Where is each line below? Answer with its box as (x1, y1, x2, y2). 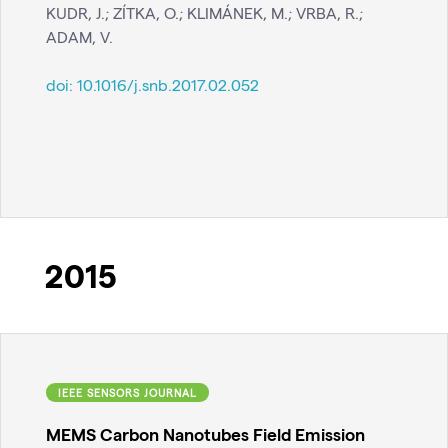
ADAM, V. (46, 27, 113, 47)
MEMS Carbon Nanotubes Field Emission (46, 423, 365, 445)
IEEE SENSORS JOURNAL (58, 385, 197, 399)
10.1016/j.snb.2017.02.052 (77, 75, 259, 95)
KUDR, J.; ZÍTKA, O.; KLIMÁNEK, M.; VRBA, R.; (46, 3, 363, 23)
